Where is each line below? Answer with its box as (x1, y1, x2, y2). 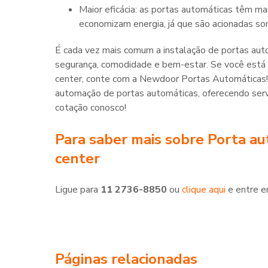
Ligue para (55, 183, 100, 197)
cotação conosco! (55, 101, 126, 115)
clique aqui (182, 183, 226, 197)
